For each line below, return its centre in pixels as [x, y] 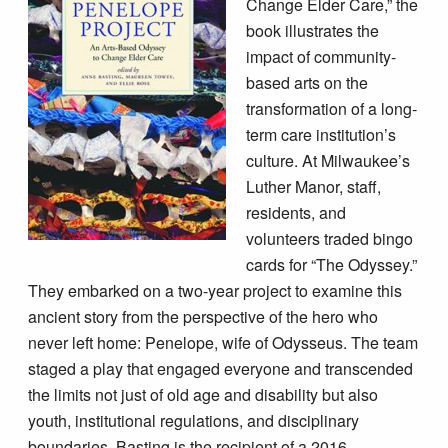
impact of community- [320, 56]
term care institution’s [320, 134]
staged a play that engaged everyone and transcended [221, 368]
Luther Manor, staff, [313, 186]
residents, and [295, 212]
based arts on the [306, 82]
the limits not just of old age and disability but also [203, 394]
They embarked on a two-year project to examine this [215, 290]
